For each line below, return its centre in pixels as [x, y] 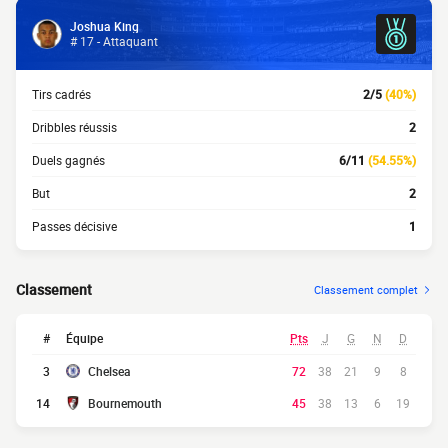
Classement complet [366, 289]
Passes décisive [74, 226]
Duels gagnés [68, 160]
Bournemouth [125, 403]
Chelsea [109, 371]
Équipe [84, 338]
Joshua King [104, 26]
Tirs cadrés [61, 94]
